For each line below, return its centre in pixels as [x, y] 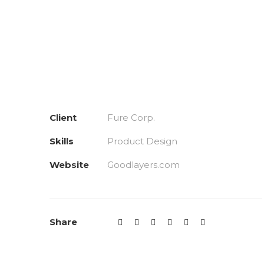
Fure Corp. [131, 118]
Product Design [142, 141]
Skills [62, 141]
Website [69, 165]
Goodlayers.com [143, 165]
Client [63, 118]
